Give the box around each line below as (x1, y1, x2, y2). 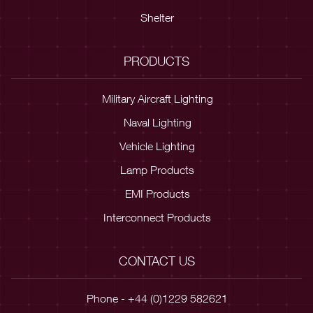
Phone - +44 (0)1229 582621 (87, 291, 228, 305)
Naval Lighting (123, 115, 191, 129)
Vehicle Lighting (119, 139, 195, 152)
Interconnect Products (103, 210, 211, 224)
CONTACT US (118, 253, 195, 268)
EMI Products (124, 187, 190, 200)
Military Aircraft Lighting (101, 92, 213, 105)
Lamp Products (120, 163, 194, 176)
